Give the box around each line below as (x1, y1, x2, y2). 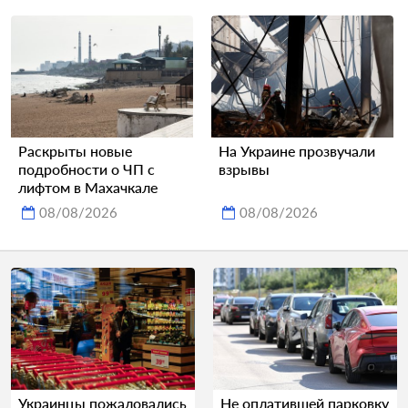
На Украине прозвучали (219, 141, 375, 159)
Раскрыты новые (18, 141, 132, 159)
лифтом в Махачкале (18, 178, 158, 196)
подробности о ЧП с (18, 159, 155, 178)
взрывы (219, 159, 270, 178)
